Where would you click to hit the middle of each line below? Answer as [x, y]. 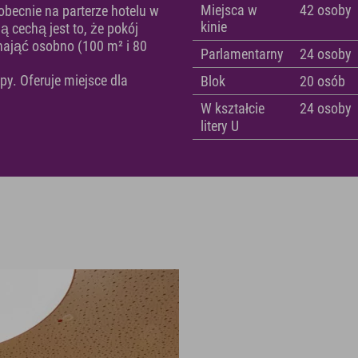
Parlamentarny [243, 54]
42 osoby [326, 10]
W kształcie [233, 109]
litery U [220, 126]
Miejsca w [229, 10]
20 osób [323, 82]
